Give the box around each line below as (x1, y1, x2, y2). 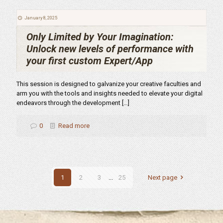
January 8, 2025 (24, 15, 57, 20)
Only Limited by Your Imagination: (26, 31, 174, 43)
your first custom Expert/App (26, 55, 153, 67)
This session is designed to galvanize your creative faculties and (16, 80, 201, 88)
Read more (58, 122, 90, 129)
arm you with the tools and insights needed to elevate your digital (16, 90, 203, 97)
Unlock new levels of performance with (26, 43, 194, 55)
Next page (147, 174, 177, 181)
